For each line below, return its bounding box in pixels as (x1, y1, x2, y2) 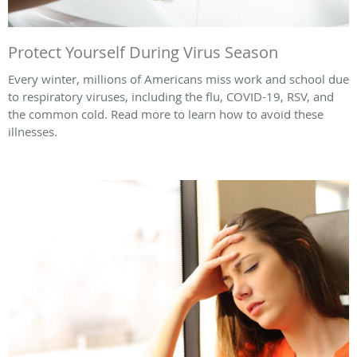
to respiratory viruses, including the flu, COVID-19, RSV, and (8, 88, 334, 105)
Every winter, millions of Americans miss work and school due (8, 71, 349, 88)
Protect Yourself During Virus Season (8, 41, 278, 64)
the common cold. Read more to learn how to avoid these (8, 106, 324, 123)
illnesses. (8, 124, 57, 140)
